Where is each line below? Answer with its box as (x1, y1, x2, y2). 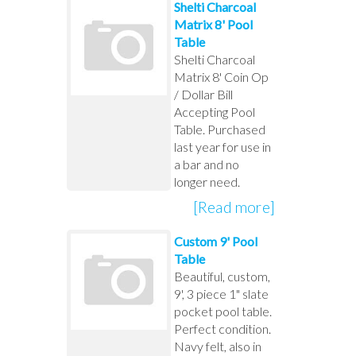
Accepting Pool (173, 103, 255, 119)
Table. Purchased (173, 121, 265, 137)
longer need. (173, 173, 240, 189)
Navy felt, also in (173, 338, 261, 354)
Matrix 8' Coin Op (173, 68, 269, 84)
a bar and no (173, 156, 239, 172)
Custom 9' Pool (173, 233, 257, 249)
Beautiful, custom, (173, 268, 270, 284)
